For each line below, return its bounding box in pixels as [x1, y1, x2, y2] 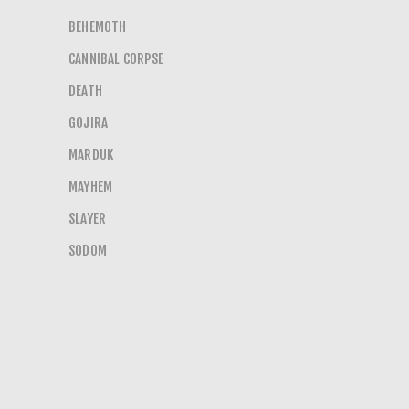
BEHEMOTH [68, 18, 127, 36]
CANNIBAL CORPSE [68, 50, 163, 68]
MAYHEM [68, 178, 113, 195]
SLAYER [68, 210, 107, 227]
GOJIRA [68, 114, 109, 131]
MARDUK [68, 146, 114, 163]
